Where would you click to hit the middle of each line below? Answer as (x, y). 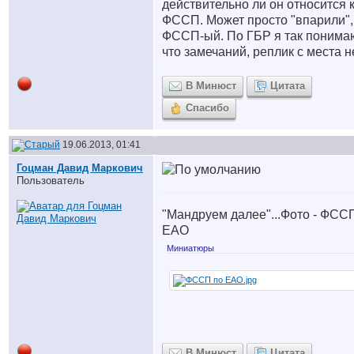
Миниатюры (190, 248)
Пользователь (51, 181)
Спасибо (207, 108)
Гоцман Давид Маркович (80, 168)
